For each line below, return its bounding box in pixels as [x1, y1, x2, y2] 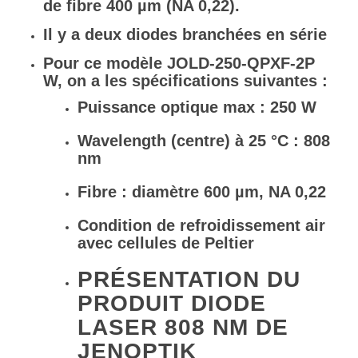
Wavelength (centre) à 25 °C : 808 [77, 132, 330, 149]
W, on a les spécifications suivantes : [42, 72, 328, 89]
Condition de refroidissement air [77, 217, 325, 234]
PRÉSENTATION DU [77, 267, 300, 292]
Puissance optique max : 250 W [77, 98, 316, 116]
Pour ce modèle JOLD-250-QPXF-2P [42, 54, 315, 72]
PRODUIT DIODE [77, 291, 266, 316]
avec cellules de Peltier [77, 234, 259, 252]
